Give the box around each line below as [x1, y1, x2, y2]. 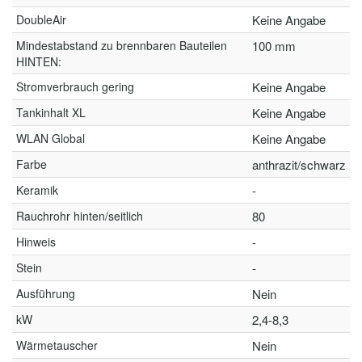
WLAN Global [16, 130, 85, 146]
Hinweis [16, 234, 56, 250]
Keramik [16, 182, 58, 198]
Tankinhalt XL [16, 104, 86, 120]
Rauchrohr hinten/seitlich [16, 208, 143, 224]
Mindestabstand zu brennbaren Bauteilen [16, 37, 227, 53]
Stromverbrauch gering [16, 78, 134, 95]
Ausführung [16, 285, 75, 301]
